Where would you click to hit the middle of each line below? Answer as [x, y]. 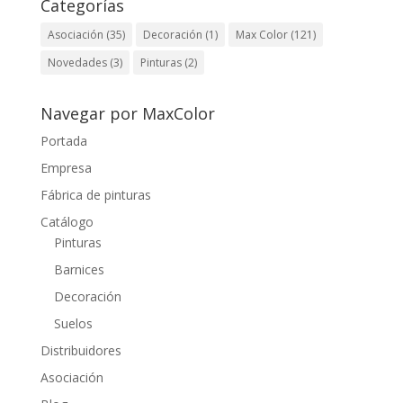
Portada [63, 140]
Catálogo [67, 221]
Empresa [66, 167]
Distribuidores [81, 350]
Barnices [79, 269]
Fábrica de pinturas [95, 194]
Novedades [77, 62]
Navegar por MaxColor [127, 113]
